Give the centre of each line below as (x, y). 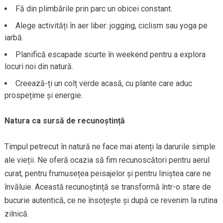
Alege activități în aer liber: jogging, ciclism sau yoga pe (111, 25)
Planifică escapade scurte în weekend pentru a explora (110, 54)
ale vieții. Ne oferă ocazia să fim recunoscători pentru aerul (107, 160)
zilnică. (16, 214)
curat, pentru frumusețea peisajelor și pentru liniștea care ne (108, 173)
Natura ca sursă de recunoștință (64, 120)
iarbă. (14, 37)
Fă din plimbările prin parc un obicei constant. (94, 8)
